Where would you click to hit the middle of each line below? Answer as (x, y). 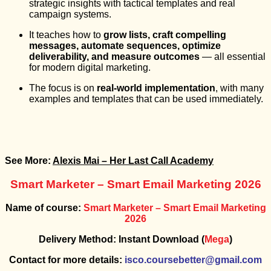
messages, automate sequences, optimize (125, 46)
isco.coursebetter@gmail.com (193, 260)
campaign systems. (70, 15)
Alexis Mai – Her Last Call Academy (133, 161)
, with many (240, 88)
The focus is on (63, 88)
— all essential (233, 57)
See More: (29, 161)
